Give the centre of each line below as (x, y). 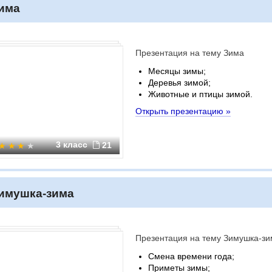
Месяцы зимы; (177, 71)
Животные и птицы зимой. (200, 94)
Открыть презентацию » (183, 111)
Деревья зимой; (179, 83)
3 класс (73, 144)
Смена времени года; (191, 256)
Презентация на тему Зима (190, 53)
